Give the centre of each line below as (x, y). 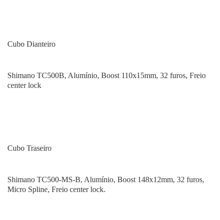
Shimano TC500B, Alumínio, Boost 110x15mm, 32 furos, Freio (107, 75)
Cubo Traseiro (29, 148)
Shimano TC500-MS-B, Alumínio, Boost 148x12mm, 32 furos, (106, 179)
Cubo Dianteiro (31, 44)
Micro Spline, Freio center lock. (56, 189)
